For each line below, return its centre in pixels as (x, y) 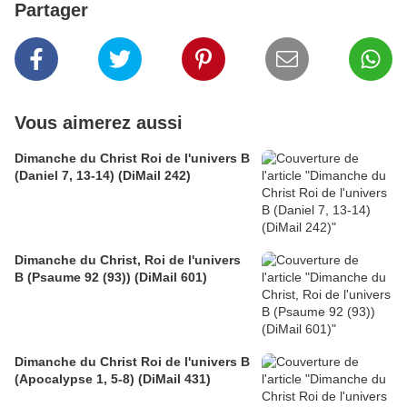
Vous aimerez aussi (99, 123)
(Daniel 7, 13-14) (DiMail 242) (103, 176)
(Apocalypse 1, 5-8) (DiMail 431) (113, 379)
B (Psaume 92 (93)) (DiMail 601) (111, 278)
